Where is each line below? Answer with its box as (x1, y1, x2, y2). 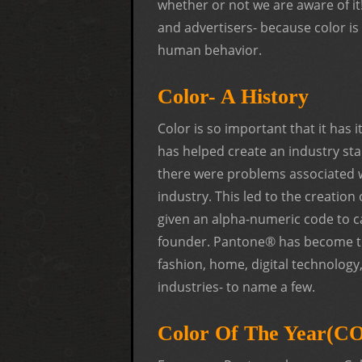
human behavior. (158, 40, 262, 59)
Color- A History (158, 84, 309, 108)
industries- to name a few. (158, 277, 315, 296)
